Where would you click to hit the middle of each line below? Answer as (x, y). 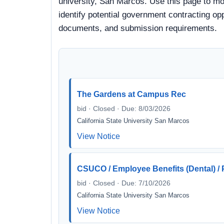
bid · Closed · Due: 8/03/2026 (124, 108)
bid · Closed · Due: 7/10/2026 (124, 183)
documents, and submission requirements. (138, 28)
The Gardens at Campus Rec (131, 94)
